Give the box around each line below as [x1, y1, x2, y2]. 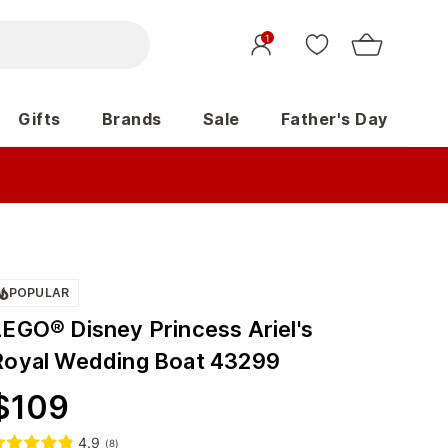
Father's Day [280, 109, 388, 129]
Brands [101, 109, 162, 129]
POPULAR [9, 285, 69, 300]
